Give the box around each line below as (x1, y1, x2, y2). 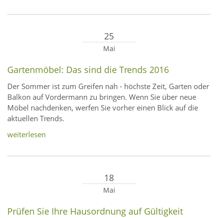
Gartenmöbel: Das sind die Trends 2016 (7, 64, 169, 76)
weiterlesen (7, 129, 46, 140)
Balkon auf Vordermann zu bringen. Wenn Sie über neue (7, 92, 196, 102)
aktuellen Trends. (7, 113, 64, 124)
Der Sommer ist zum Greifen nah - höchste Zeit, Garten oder (7, 81, 209, 91)
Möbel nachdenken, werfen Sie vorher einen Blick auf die (7, 103, 198, 113)
